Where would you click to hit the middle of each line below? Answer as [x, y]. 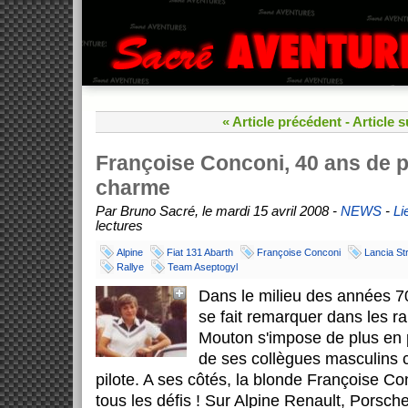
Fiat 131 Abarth [200, 252]
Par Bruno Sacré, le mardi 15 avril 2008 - [218, 211]
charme [133, 188]
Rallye [130, 267]
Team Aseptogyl [203, 267]
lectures [119, 226]
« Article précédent [282, 122]
